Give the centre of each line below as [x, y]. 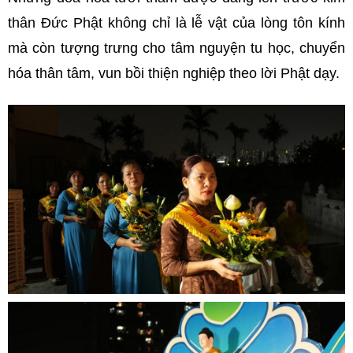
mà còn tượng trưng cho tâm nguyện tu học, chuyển [176, 48]
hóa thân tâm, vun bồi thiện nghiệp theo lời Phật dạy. [174, 73]
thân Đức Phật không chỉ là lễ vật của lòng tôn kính [176, 22]
